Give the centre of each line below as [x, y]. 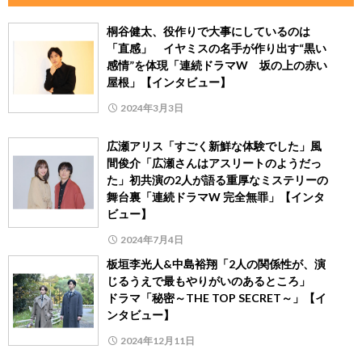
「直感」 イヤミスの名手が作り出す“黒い [217, 48]
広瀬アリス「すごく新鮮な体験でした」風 [214, 145]
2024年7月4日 [152, 239]
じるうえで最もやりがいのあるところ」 [214, 280]
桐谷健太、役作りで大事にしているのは [208, 31]
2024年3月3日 [152, 107]
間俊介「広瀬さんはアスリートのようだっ [214, 162]
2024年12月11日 [158, 340]
